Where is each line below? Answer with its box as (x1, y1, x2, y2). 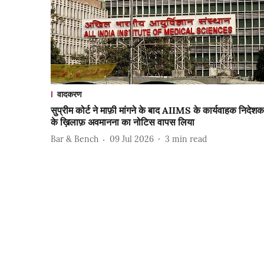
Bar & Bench (51, 134, 98, 145)
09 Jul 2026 (110, 134, 154, 145)
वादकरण (57, 88, 82, 100)
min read (172, 134, 207, 145)
